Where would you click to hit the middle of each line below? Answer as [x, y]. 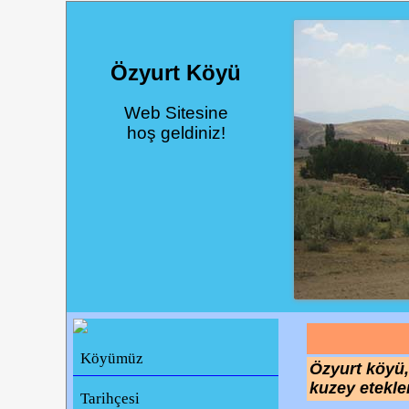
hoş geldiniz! [176, 133]
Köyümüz [112, 359]
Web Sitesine [176, 113]
